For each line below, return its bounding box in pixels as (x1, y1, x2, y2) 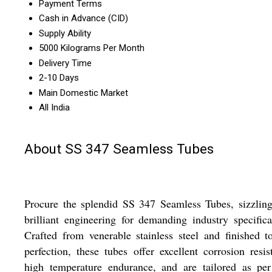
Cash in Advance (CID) (39, 13, 128, 24)
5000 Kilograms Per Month (39, 42, 144, 54)
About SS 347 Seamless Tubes (24, 140, 214, 157)
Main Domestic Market (39, 87, 128, 99)
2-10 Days (39, 72, 79, 84)
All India (39, 102, 70, 114)
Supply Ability (39, 28, 91, 39)
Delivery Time (39, 58, 92, 69)
